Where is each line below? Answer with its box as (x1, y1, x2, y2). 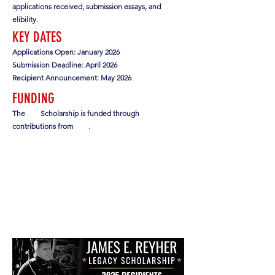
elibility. (12, 14, 38, 24)
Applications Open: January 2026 (12, 47, 120, 56)
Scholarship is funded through (40, 108, 139, 118)
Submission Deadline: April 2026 (12, 60, 117, 69)
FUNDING (12, 90, 55, 107)
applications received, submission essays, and (12, 1, 161, 11)
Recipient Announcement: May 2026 (12, 72, 131, 82)
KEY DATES (12, 28, 61, 45)
